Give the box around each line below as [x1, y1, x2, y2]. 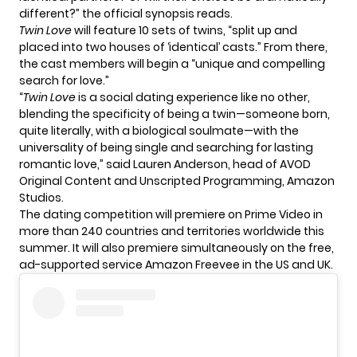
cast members [41, 55, 125, 72]
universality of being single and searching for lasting [19, 139, 313, 155]
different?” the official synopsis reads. [19, 5, 233, 22]
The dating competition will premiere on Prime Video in [19, 206, 323, 222]
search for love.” [19, 72, 109, 88]
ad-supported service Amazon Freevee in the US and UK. [19, 256, 333, 273]
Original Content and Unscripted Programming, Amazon [19, 172, 335, 189]
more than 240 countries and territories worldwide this [19, 222, 324, 239]
